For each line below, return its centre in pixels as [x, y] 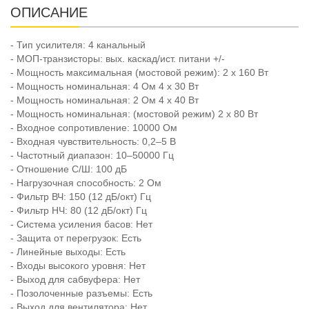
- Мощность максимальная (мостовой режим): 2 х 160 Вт [139, 73]
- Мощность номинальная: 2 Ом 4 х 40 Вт [104, 100]
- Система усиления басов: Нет [81, 225]
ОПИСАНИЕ [49, 13]
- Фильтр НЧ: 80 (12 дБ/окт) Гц [79, 211]
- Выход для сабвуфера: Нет [75, 280]
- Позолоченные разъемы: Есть [81, 293]
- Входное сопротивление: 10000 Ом [94, 128]
